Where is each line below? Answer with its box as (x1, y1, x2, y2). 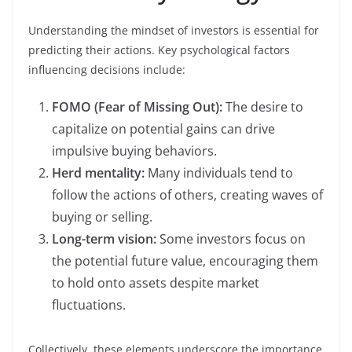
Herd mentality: (52, 163, 145, 181)
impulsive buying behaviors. (52, 141, 217, 159)
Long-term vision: (52, 229, 156, 247)
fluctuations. (52, 295, 126, 313)
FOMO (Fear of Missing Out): (52, 97, 222, 115)
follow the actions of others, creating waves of (52, 185, 323, 203)
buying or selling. (52, 207, 152, 225)
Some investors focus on (156, 229, 306, 247)
